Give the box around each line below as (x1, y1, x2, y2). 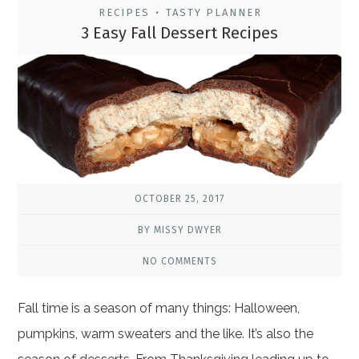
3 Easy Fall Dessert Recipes (81, 22, 278, 42)
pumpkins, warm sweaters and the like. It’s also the (18, 326, 314, 342)
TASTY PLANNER (166, 6, 262, 18)
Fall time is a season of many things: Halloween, (18, 301, 301, 317)
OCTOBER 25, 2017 (135, 193, 224, 205)
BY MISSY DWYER (137, 224, 222, 236)
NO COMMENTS (142, 256, 217, 268)
